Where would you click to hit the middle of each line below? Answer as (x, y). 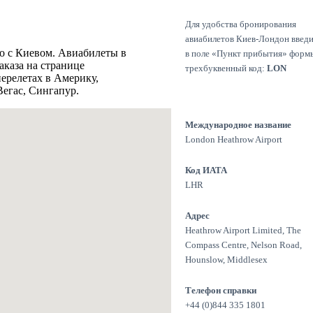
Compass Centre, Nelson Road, (243, 245)
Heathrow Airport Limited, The (243, 231)
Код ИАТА (206, 170)
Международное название (238, 125)
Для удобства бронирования (241, 24)
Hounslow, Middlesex (226, 260)
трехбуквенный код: (226, 68)
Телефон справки (221, 291)
